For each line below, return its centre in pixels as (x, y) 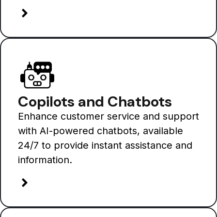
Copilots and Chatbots (95, 101)
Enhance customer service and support (108, 116)
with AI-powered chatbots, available (101, 131)
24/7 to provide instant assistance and (105, 145)
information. (45, 160)
